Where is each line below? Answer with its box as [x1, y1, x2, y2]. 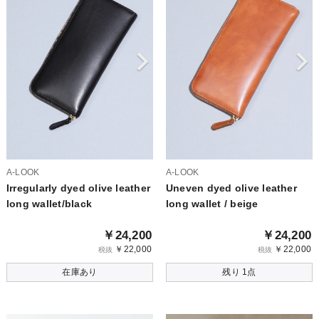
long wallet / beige [165, 197, 258, 209]
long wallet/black [6, 197, 93, 209]
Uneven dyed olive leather [165, 182, 297, 194]
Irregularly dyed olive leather [6, 182, 151, 194]
